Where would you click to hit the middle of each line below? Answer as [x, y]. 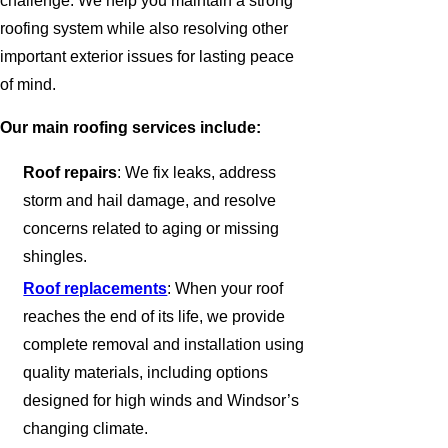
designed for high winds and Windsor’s [161, 400]
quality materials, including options [146, 372]
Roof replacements [95, 288]
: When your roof [225, 288]
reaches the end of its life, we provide [154, 316]
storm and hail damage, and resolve [150, 201]
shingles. [55, 257]
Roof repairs [70, 173]
